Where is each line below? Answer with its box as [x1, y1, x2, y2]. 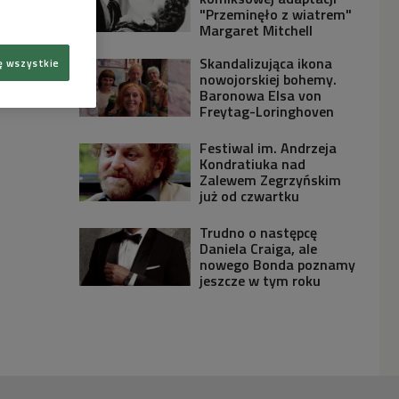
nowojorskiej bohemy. [199, 69, 338, 90]
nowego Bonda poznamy [199, 254, 356, 275]
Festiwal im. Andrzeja [199, 137, 338, 159]
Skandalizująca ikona [199, 53, 333, 74]
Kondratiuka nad [199, 153, 306, 175]
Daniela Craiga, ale [199, 238, 318, 259]
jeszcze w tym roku [199, 270, 322, 291]
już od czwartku [199, 185, 300, 207]
